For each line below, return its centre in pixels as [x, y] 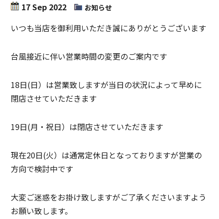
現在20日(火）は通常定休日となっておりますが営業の [107, 155]
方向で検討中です [42, 168]
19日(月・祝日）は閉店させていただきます [87, 126]
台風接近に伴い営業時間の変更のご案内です [89, 56]
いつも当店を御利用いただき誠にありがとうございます [109, 28]
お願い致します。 [42, 210]
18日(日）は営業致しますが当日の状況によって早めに [107, 84]
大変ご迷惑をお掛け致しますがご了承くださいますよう [109, 197]
